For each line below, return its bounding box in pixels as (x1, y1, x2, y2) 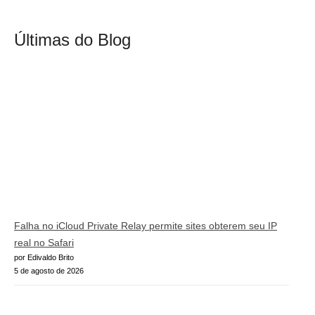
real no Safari (14, 236, 74, 248)
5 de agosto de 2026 (14, 266, 84, 275)
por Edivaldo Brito (14, 252, 74, 262)
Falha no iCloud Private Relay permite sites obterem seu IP (14, 219, 277, 231)
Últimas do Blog (14, 30, 131, 49)
